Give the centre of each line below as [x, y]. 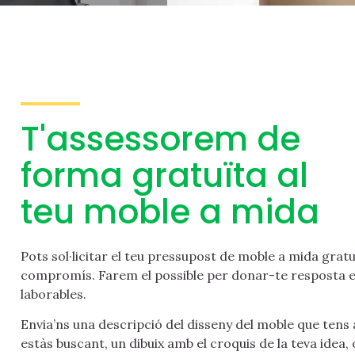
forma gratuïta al [164, 176]
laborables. [53, 294]
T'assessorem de [160, 139]
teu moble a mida [170, 212]
